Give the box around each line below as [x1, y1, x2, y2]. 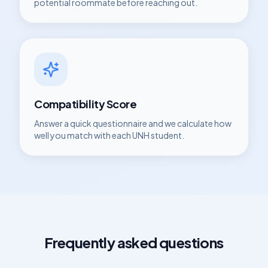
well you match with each [34, 130, 132, 141]
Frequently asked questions [44, 233, 224, 251]
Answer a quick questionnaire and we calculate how [34, 118, 232, 129]
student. [150, 130, 184, 141]
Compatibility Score [34, 97, 137, 111]
